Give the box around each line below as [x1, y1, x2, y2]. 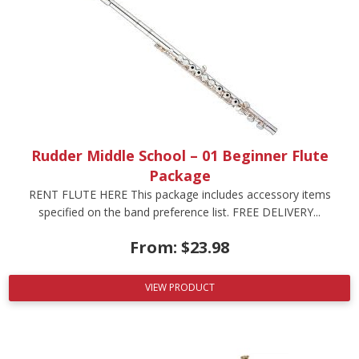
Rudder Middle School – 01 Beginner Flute [30, 145, 329, 165]
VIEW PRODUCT [144, 280, 215, 295]
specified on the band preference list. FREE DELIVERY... [38, 204, 321, 220]
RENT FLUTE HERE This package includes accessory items [28, 186, 331, 202]
